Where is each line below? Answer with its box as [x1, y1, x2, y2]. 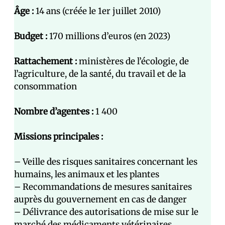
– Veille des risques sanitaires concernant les [14, 156, 197, 167]
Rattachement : [14, 56, 77, 67]
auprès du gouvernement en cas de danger [14, 194, 187, 205]
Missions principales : [14, 131, 103, 142]
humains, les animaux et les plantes [14, 169, 159, 180]
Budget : [14, 31, 47, 42]
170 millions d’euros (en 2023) [47, 31, 170, 42]
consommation [14, 81, 77, 92]
